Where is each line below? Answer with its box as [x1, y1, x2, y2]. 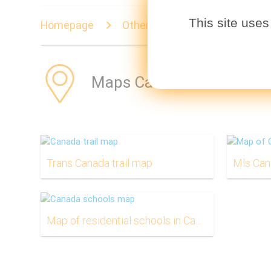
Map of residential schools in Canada [195, 213, 203, 227]
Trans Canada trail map [47, 156, 153, 171]
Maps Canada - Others [91, 73, 247, 93]
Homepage [41, 18, 94, 32]
